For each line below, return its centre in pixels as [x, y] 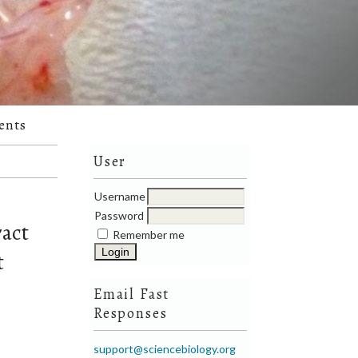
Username [120, 197]
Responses [131, 314]
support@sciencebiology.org [165, 349]
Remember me [149, 235]
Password [119, 216]
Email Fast [132, 294]
